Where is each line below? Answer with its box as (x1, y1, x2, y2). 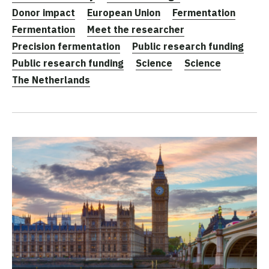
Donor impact (12, 6, 75, 19)
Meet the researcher (87, 23, 184, 35)
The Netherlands (12, 73, 90, 86)
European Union (87, 6, 160, 19)
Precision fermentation (12, 40, 120, 52)
